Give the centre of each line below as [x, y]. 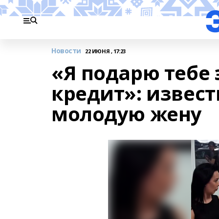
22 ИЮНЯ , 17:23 [105, 51]
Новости [66, 51]
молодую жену [127, 114]
